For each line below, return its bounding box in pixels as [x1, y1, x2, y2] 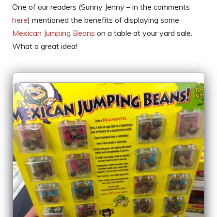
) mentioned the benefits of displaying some [28, 15, 179, 25]
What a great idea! [12, 41, 77, 51]
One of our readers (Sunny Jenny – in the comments [12, 1, 190, 12]
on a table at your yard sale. [95, 28, 192, 38]
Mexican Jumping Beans [12, 28, 95, 38]
